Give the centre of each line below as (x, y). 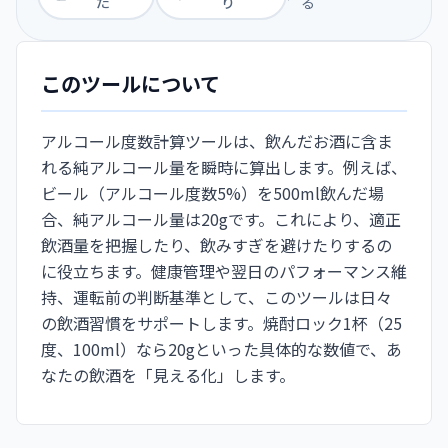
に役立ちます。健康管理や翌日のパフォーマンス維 (224, 270)
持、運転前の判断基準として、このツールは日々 (216, 296)
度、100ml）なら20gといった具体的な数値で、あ (221, 348)
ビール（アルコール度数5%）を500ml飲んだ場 (212, 192)
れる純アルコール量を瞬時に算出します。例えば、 (224, 166)
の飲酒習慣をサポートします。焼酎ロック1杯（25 (221, 322)
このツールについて (130, 83)
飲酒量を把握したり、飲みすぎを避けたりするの (216, 244)
